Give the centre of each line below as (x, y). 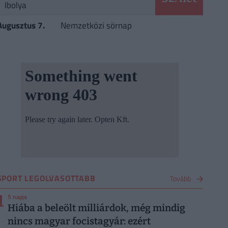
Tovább (180, 179)
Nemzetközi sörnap (96, 25)
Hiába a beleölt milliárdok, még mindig (96, 208)
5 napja (17, 197)
